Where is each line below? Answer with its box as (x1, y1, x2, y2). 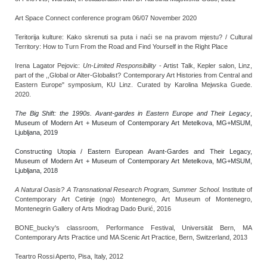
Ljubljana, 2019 (15, 129, 58, 136)
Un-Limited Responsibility (82, 62, 156, 69)
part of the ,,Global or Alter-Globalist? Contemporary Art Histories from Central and (15, 72, 252, 79)
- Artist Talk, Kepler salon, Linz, (156, 62, 252, 69)
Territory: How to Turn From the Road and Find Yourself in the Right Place (15, 43, 228, 50)
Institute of (220, 186, 253, 193)
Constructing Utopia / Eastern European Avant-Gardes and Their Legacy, (15, 148, 252, 155)
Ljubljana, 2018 (15, 167, 58, 174)
